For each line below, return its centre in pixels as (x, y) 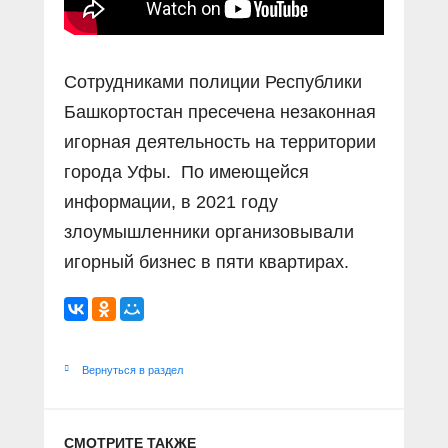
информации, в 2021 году (171, 202)
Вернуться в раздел (132, 370)
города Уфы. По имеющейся (186, 172)
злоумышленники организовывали (209, 232)
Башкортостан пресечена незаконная (220, 112)
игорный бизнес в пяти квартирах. (206, 262)
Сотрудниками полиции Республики (213, 82)
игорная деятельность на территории (220, 142)
